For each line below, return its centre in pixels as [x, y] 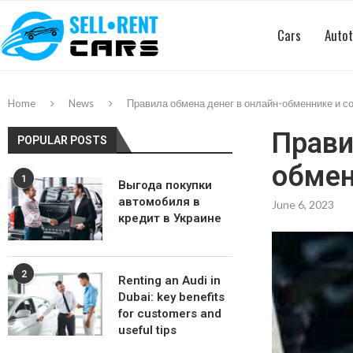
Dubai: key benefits [171, 297]
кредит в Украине [170, 218]
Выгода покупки [165, 185]
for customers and [170, 314]
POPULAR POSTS [62, 140]
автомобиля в [159, 202]
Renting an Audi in [169, 281]
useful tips [147, 330]
